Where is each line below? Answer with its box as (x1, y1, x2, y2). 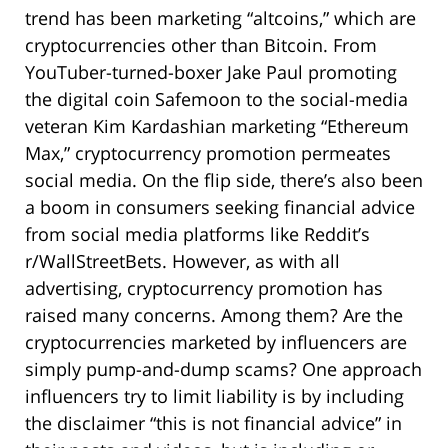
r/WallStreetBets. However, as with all (25, 249, 340, 274)
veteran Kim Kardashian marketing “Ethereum (25, 114, 409, 139)
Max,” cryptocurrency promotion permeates (25, 141, 391, 166)
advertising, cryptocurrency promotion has (25, 276, 383, 301)
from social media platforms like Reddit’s (25, 222, 370, 247)
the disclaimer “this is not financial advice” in (25, 411, 402, 436)
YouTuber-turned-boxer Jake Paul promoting (25, 60, 397, 85)
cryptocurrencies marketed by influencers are (25, 330, 407, 355)
